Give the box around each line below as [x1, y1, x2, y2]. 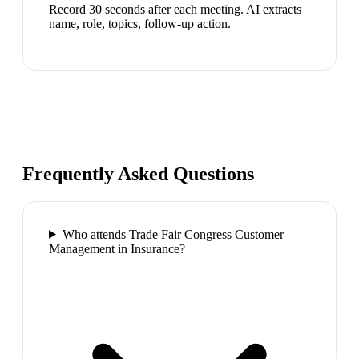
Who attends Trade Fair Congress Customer [62, 227, 284, 241]
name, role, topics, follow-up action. [49, 16, 231, 30]
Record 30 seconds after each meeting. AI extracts [49, 2, 301, 16]
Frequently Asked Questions [22, 163, 254, 184]
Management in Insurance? [49, 241, 185, 256]
